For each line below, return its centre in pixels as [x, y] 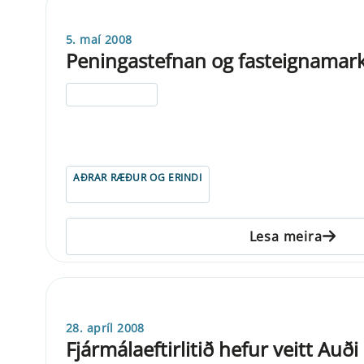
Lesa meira [286, 236]
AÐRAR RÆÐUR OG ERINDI [138, 177]
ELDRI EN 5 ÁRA [112, 94]
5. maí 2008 [99, 39]
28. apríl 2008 [105, 327]
